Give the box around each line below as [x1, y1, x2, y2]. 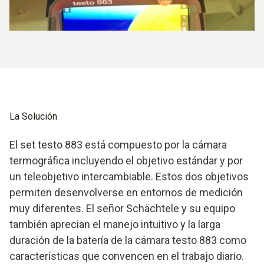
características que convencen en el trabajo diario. [9, 249, 244, 262]
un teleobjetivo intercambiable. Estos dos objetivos [9, 170, 249, 183]
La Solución [9, 110, 57, 122]
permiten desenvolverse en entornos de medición [9, 186, 243, 199]
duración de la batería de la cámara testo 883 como [9, 233, 246, 246]
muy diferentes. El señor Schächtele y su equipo [9, 202, 235, 214]
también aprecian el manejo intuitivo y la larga [9, 217, 220, 230]
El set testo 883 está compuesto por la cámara [9, 138, 227, 151]
